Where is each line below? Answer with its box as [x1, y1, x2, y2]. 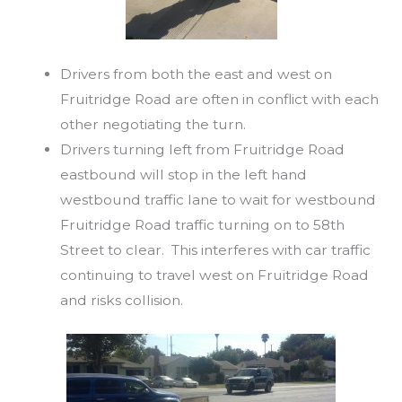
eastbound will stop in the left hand [59, 166, 307, 184]
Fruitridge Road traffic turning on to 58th [59, 216, 345, 234]
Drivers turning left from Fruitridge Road [59, 141, 345, 159]
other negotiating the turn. [59, 116, 246, 134]
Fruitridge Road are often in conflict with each [59, 91, 379, 109]
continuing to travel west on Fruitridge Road [59, 267, 369, 284]
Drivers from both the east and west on [59, 66, 332, 83]
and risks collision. [59, 292, 183, 310]
